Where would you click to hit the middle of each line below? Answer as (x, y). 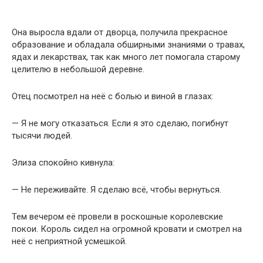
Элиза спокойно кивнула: (63, 162)
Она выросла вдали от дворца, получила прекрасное (120, 32)
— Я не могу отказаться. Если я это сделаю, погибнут (120, 123)
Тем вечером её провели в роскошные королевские (117, 216)
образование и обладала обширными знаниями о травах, (128, 44)
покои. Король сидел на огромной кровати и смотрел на (127, 229)
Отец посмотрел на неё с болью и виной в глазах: (112, 96)
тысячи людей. (42, 135)
